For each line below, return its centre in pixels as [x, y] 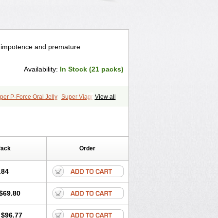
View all [105, 97]
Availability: [42, 69]
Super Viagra [79, 97]
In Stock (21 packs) [91, 69]
